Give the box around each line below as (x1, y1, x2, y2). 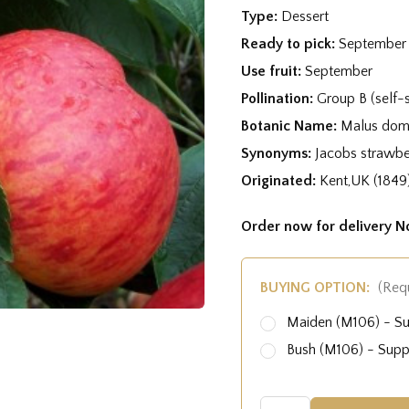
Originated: (241, 172, 320, 189)
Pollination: (241, 89, 317, 107)
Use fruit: (241, 62, 305, 79)
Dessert (281, 7, 329, 25)
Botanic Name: (241, 117, 341, 134)
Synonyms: (241, 144, 315, 162)
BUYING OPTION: (260, 278, 373, 296)
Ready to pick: (241, 35, 339, 52)
